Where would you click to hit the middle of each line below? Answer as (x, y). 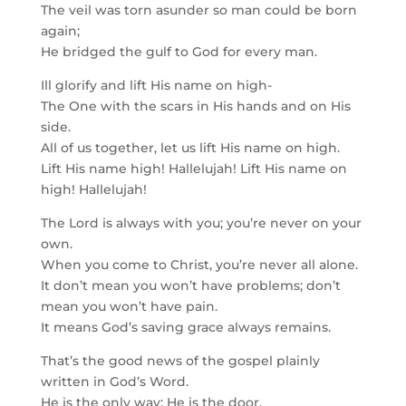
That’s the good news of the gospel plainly (180, 361)
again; (60, 31)
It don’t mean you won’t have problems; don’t (190, 285)
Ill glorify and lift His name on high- (156, 85)
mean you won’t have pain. (129, 306)
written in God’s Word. (114, 382)
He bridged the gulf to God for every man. (179, 52)
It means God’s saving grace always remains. (185, 327)
